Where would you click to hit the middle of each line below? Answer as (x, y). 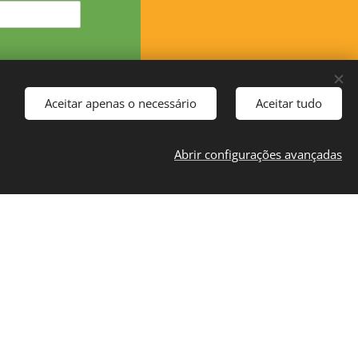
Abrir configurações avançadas (258, 154)
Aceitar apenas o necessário (121, 103)
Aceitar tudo (289, 103)
